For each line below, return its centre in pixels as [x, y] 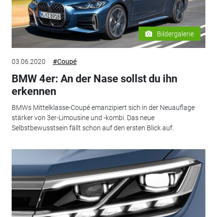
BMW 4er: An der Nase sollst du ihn [94, 78]
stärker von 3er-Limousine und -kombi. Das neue [83, 118]
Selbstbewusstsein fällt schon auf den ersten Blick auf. [93, 128]
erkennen [34, 91]
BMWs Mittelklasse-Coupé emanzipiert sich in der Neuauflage [103, 108]
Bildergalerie [176, 34]
